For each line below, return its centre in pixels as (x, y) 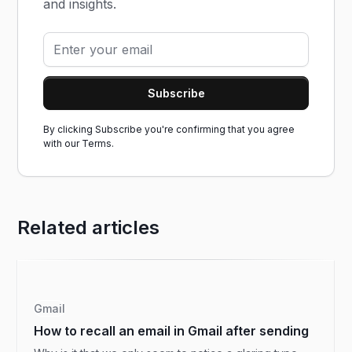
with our (63, 143)
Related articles (89, 227)
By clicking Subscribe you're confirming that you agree (169, 129)
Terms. (98, 143)
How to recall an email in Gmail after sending (172, 331)
